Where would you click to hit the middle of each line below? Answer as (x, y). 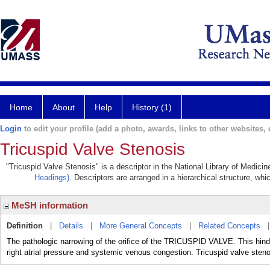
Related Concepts (229, 226)
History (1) (152, 107)
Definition (25, 226)
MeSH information (49, 205)
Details (71, 226)
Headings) (52, 177)
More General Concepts (141, 226)
